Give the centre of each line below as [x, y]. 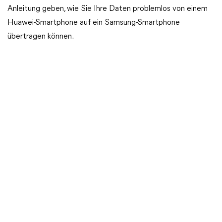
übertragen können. [41, 37]
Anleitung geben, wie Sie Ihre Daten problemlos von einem [108, 9]
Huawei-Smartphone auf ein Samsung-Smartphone [94, 23]
